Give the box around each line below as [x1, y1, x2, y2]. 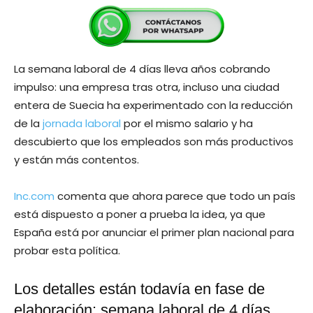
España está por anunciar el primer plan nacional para [14, 224, 294, 240]
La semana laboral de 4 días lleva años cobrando [14, 61, 270, 76]
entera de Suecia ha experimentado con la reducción [14, 97, 293, 112]
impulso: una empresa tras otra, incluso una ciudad [14, 79, 279, 94]
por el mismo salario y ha [121, 115, 253, 131]
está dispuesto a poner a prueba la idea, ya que [14, 206, 265, 221]
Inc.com [14, 188, 54, 203]
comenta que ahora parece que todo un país [54, 188, 296, 203]
